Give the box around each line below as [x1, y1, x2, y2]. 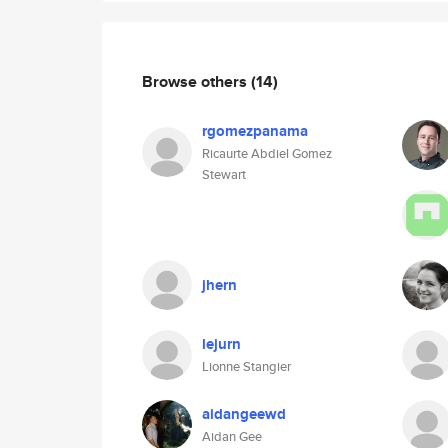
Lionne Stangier [202, 357, 291, 376]
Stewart [202, 165, 246, 184]
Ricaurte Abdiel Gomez [202, 144, 332, 163]
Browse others [142, 69, 251, 93]
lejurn [202, 333, 241, 355]
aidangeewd [202, 403, 286, 425]
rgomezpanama [202, 120, 308, 142]
